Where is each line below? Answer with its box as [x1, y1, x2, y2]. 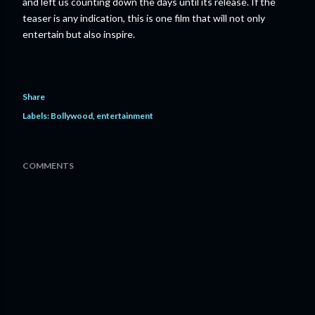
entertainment [96, 110, 153, 121]
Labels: [22, 110, 49, 121]
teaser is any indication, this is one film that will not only [22, 12, 265, 24]
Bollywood [51, 110, 93, 121]
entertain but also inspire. [22, 28, 135, 40]
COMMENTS [22, 160, 74, 171]
